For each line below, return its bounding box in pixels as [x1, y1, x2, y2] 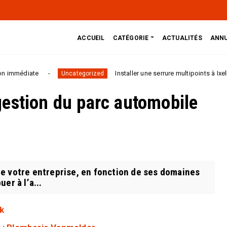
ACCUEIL [77, 34, 105, 42]
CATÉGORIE [112, 34, 149, 42]
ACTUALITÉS [162, 34, 202, 42]
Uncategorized [21, 70, 64, 77]
